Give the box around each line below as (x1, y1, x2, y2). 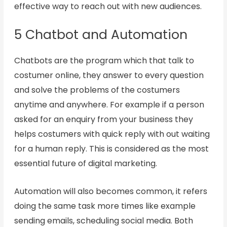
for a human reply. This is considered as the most (14, 143, 209, 155)
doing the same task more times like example (14, 200, 196, 212)
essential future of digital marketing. (14, 158, 157, 170)
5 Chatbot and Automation (14, 26, 187, 44)
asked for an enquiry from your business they (14, 113, 193, 126)
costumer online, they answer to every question (14, 69, 204, 82)
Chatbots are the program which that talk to (14, 55, 194, 67)
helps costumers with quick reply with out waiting (14, 128, 210, 140)
